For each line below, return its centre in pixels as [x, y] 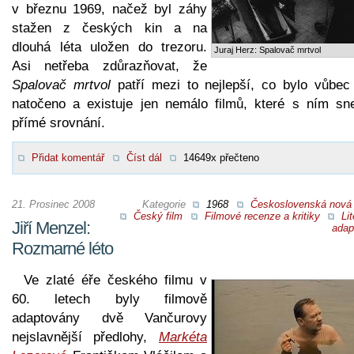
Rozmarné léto [62, 248]
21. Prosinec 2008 [53, 204]
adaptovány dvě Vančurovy [109, 318]
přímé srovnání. [58, 122]
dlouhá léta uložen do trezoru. [109, 47]
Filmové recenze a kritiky [262, 216]
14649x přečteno [221, 157]
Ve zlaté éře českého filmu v [115, 280]
